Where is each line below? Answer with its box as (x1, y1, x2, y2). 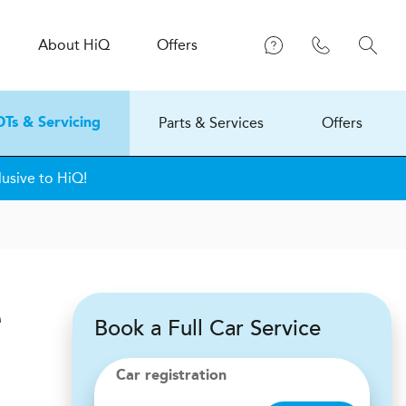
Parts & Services (159, 114, 264, 131)
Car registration (116, 369, 227, 383)
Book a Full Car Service (94, 315, 321, 342)
